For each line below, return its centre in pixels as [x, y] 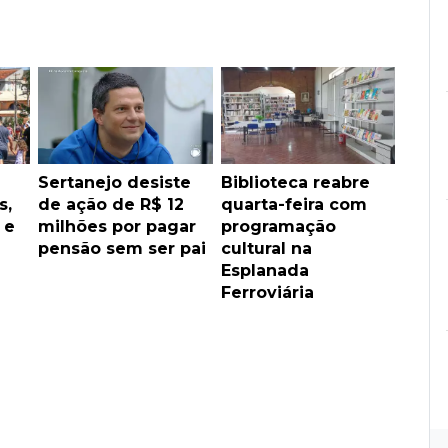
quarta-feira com [293, 204]
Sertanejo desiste [114, 182]
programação [278, 226]
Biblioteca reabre [295, 182]
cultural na [266, 248]
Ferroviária [267, 292]
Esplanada [264, 270]
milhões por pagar [117, 226]
